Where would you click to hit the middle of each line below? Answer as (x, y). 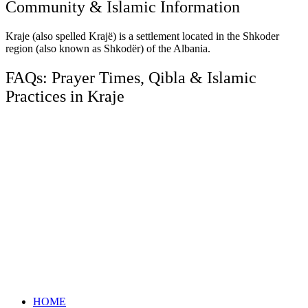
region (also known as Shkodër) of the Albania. (108, 48)
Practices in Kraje (65, 96)
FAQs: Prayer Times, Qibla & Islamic (131, 77)
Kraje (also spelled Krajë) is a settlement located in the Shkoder (142, 36)
